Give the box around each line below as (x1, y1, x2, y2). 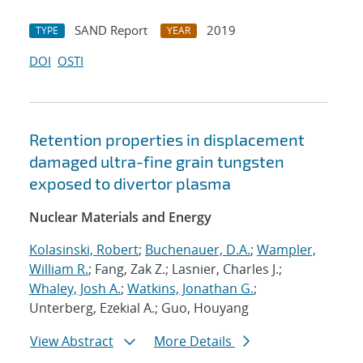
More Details (154, 332, 235, 351)
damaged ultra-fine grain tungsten (29, 152, 284, 172)
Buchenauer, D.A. (145, 241, 250, 259)
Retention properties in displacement (29, 130, 305, 150)
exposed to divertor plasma (29, 173, 231, 194)
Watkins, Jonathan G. (127, 280, 254, 298)
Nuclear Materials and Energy (29, 208, 211, 227)
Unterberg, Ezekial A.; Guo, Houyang (29, 299, 249, 318)
